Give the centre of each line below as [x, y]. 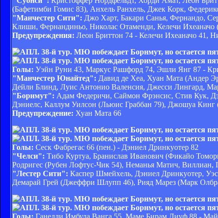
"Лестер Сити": [40, 173]
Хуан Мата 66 [97, 113]
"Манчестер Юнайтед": [54, 78]
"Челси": [28, 156]
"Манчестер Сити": [47, 18]
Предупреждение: [43, 113]
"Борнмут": [33, 95]
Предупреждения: [43, 35]
